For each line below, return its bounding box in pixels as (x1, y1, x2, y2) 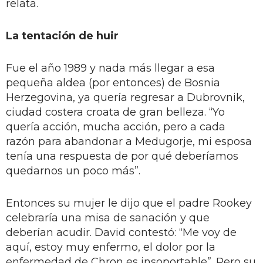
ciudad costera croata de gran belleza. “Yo (6, 105, 225, 119)
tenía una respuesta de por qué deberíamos (6, 149, 238, 163)
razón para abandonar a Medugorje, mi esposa (6, 134, 252, 148)
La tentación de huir (6, 29, 119, 42)
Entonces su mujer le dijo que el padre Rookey (6, 196, 252, 210)
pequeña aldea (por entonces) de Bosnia (6, 76, 220, 89)
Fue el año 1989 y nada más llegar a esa (6, 61, 215, 75)
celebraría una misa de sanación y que (6, 211, 210, 224)
